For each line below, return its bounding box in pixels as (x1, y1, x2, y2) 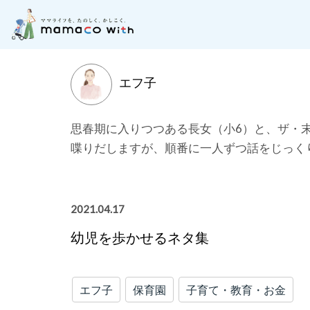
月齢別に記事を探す (86, 24, 192, 39)
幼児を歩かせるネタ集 (71, 229, 209, 246)
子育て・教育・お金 (185, 283, 286, 296)
